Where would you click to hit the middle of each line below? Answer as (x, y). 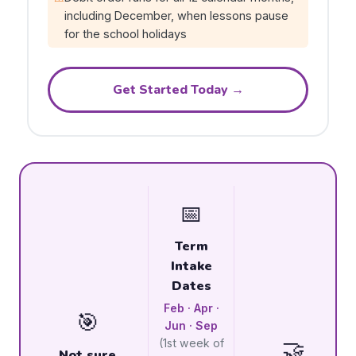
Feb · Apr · (191, 308)
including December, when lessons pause (176, 15)
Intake (191, 266)
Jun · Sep (191, 325)
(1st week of (191, 343)
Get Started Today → (178, 89)
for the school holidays (126, 34)
